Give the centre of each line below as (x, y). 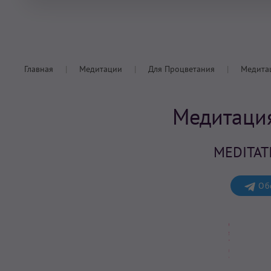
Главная (39, 69)
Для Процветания (181, 69)
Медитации (101, 69)
